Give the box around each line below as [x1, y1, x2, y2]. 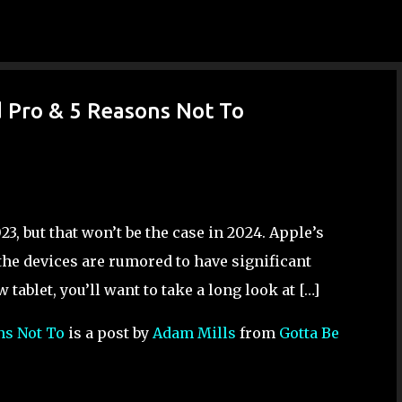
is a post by [65, 324, 153, 342]
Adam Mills [153, 324, 236, 342]
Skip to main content [134, 14, 268, 31]
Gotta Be [279, 324, 339, 342]
